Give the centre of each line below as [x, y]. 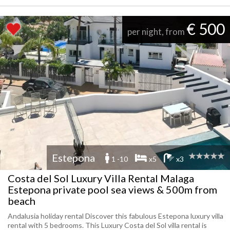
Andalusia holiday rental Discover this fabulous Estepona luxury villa [116, 216]
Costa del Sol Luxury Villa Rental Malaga [101, 178]
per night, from [157, 32]
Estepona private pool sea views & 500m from [112, 189]
